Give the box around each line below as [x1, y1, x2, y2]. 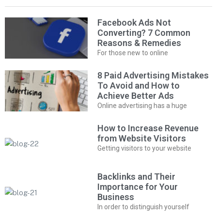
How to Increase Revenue [97, 123, 199, 133]
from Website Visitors [97, 133, 186, 143]
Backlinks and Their [97, 171, 176, 182]
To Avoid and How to [97, 80, 180, 91]
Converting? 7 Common [97, 27, 191, 38]
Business [97, 192, 135, 202]
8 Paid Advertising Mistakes [97, 70, 209, 80]
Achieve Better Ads [97, 90, 174, 101]
